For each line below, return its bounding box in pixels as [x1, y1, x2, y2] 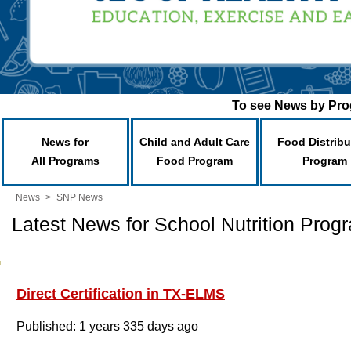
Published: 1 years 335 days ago [16, 320, 198, 333]
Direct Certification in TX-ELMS [16, 286, 225, 302]
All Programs [31, 154, 100, 167]
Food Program [157, 154, 233, 167]
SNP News [56, 192, 103, 203]
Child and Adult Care [139, 136, 250, 148]
